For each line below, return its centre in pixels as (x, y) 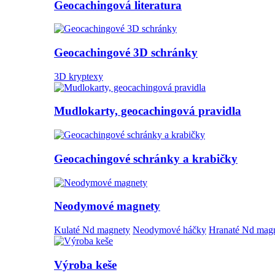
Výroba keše (85, 265)
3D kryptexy (79, 76)
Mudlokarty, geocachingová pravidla (148, 111)
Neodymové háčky (169, 230)
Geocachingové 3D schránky (126, 52)
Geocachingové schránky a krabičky (146, 158)
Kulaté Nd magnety (92, 230)
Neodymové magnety (107, 206)
